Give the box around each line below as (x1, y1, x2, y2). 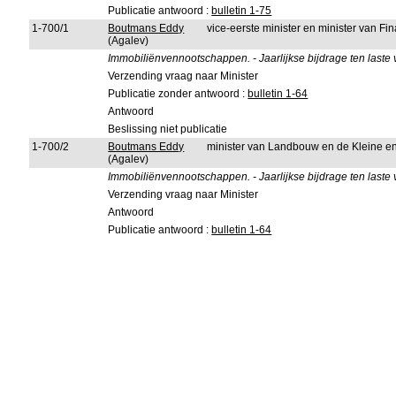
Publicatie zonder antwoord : (108, 88, 248, 100)
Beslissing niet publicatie (108, 123, 228, 135)
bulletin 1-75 (211, 4, 272, 17)
